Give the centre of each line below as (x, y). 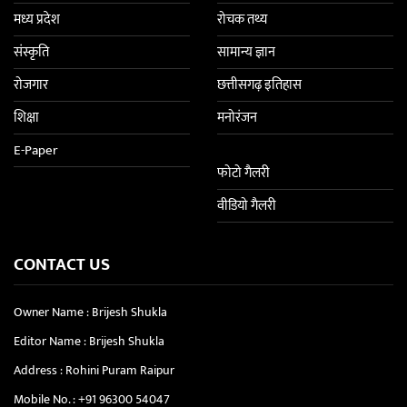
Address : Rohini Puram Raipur (94, 370)
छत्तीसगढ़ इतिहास (259, 84)
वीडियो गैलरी (247, 205)
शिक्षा (26, 117)
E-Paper (36, 150)
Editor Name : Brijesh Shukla (89, 341)
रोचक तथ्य (242, 19)
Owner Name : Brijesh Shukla (90, 312)
